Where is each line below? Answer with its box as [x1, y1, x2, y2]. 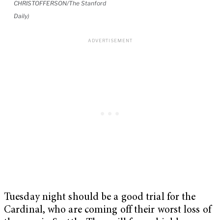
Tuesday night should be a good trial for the [4, 192, 196, 203]
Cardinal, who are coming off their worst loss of [4, 205, 211, 216]
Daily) [14, 12, 29, 20]
